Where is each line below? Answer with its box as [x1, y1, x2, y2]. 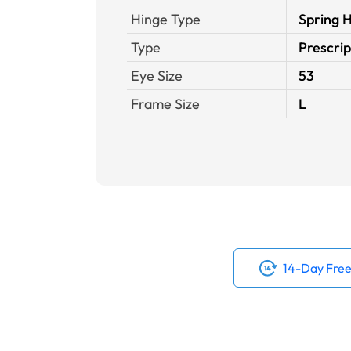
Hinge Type [131, 10, 201, 28]
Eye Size [131, 67, 183, 85]
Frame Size [131, 95, 200, 113]
